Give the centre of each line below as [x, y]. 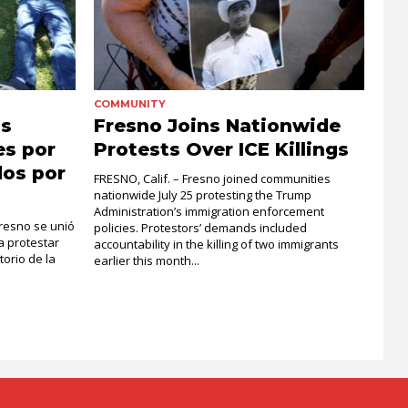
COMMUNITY [129, 103]
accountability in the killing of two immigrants [216, 244]
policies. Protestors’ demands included [200, 227]
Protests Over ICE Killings [221, 149]
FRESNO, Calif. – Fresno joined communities [212, 178]
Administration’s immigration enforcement [209, 211]
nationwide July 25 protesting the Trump [202, 194]
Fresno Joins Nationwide [217, 125]
